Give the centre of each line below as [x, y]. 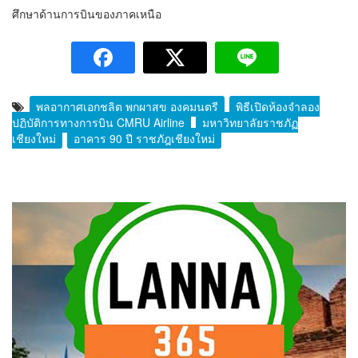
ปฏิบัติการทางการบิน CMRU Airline [98, 123]
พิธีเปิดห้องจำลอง [278, 107]
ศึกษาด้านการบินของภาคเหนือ [87, 14]
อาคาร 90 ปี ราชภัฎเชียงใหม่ [144, 139]
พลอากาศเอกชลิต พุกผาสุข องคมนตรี [127, 107]
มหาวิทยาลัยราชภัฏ [250, 123]
